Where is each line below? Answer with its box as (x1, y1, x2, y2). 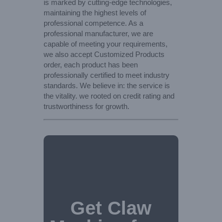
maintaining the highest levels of (44, 8, 146, 17)
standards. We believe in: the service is (44, 81, 170, 90)
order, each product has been (44, 60, 138, 69)
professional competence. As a (44, 18, 143, 27)
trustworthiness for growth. (44, 102, 129, 111)
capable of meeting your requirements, (44, 39, 167, 48)
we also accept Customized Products (44, 50, 165, 58)
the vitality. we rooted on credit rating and (44, 91, 174, 100)
